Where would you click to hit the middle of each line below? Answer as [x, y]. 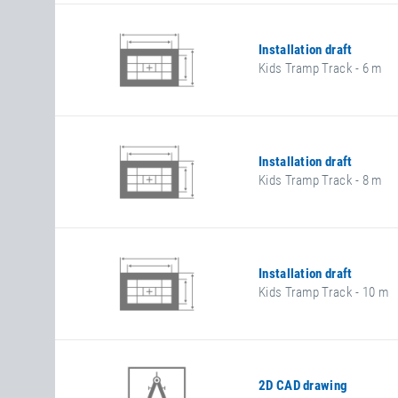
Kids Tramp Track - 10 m [323, 292]
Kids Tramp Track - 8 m [320, 180]
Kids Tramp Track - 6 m [320, 68]
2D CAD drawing [303, 386]
